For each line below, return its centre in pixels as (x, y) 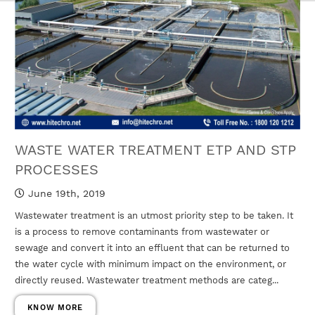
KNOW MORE (56, 308)
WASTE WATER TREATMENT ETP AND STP (156, 150)
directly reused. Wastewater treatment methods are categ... (147, 281)
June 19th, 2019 (65, 194)
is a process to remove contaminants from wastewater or (142, 232)
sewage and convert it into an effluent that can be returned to (153, 248)
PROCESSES (57, 170)
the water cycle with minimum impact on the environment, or (151, 264)
